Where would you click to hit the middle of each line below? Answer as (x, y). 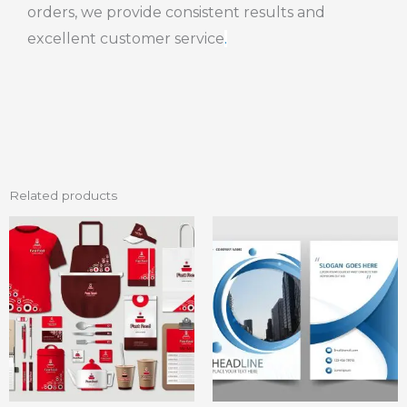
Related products (63, 196)
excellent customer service (126, 38)
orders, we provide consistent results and (176, 12)
